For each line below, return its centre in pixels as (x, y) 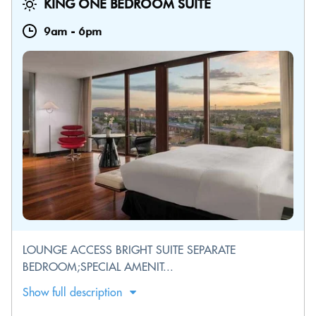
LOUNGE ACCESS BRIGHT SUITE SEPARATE (129, 250)
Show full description (72, 292)
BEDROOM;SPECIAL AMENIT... (98, 267)
